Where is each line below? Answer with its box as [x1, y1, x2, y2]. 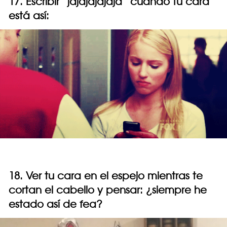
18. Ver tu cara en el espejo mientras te [9, 169, 203, 182]
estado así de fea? [9, 198, 102, 211]
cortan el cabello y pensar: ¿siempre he [9, 183, 207, 197]
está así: [9, 9, 49, 22]
